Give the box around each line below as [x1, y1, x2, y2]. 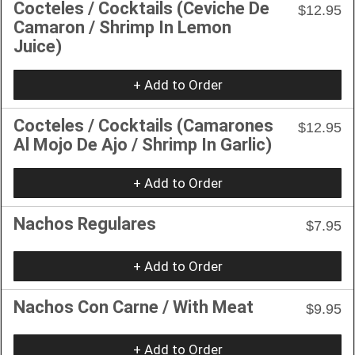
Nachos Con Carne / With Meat [13, 296, 254, 317]
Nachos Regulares [13, 213, 156, 234]
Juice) [13, 36, 62, 56]
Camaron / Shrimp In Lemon [13, 17, 231, 37]
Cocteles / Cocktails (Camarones [13, 115, 273, 136]
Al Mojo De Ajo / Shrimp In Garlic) [13, 134, 272, 155]
